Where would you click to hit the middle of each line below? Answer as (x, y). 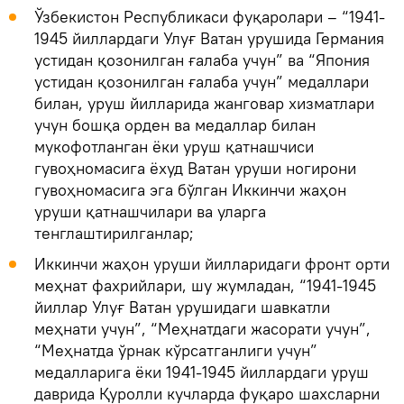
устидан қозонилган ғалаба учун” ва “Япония (202, 60)
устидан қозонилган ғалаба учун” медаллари (202, 81)
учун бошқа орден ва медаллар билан (175, 124)
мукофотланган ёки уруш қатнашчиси (174, 146)
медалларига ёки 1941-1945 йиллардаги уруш (202, 372)
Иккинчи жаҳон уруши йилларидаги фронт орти (212, 263)
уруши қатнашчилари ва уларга (150, 211)
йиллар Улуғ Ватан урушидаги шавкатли (182, 307)
